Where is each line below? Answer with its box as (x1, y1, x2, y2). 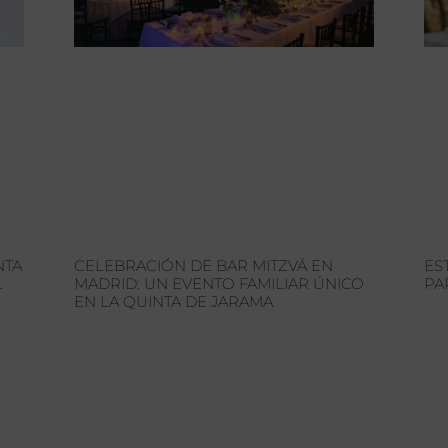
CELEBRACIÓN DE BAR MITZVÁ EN (74, 256, 333, 276)
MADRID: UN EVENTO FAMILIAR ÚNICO (74, 274, 364, 294)
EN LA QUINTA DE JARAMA (74, 292, 273, 312)
